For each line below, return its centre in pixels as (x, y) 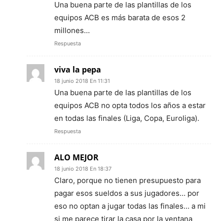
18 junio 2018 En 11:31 (82, 81)
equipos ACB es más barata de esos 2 (120, 17)
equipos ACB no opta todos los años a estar (130, 105)
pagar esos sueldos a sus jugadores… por (127, 193)
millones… (72, 30)
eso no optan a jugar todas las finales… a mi (130, 206)
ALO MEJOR (76, 157)
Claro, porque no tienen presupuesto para (128, 180)
